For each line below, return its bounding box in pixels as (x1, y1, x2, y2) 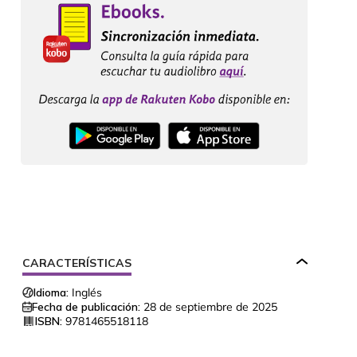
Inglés (72, 285, 102, 300)
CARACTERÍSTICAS (22, 256, 131, 271)
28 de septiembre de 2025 (143, 300, 277, 315)
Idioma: (33, 285, 69, 300)
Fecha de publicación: (32, 300, 140, 315)
